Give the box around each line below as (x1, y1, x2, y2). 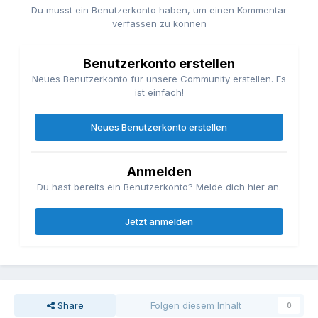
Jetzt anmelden (125, 216, 193, 228)
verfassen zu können (111, 18, 207, 30)
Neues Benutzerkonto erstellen (91, 121, 227, 133)
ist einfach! (134, 87, 184, 99)
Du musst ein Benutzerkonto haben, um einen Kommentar (31, 4, 287, 16)
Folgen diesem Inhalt (150, 300, 241, 312)
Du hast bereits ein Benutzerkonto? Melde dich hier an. (37, 181, 281, 193)
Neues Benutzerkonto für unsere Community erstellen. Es (32, 73, 286, 85)
